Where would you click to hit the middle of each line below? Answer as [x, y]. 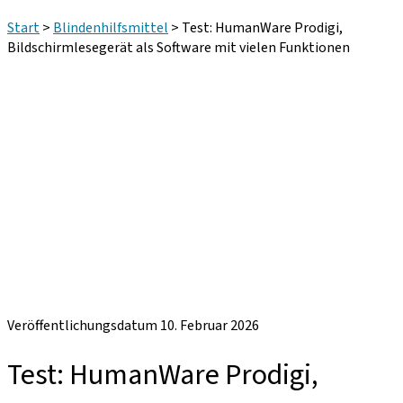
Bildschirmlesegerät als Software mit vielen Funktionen [179, 48]
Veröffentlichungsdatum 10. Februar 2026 [133, 326]
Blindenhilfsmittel [111, 28]
